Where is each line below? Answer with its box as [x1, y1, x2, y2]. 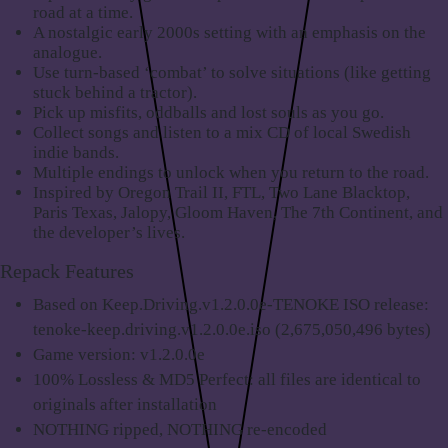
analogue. [33, 43, 103, 63]
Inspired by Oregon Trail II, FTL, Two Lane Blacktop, [33, 183, 411, 203]
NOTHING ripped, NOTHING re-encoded [33, 419, 328, 439]
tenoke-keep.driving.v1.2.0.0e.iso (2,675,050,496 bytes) [33, 319, 432, 339]
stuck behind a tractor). [33, 83, 198, 103]
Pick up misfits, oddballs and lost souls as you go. [33, 103, 385, 123]
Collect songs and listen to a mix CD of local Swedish [33, 123, 412, 143]
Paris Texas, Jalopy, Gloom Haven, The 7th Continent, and [33, 203, 444, 223]
